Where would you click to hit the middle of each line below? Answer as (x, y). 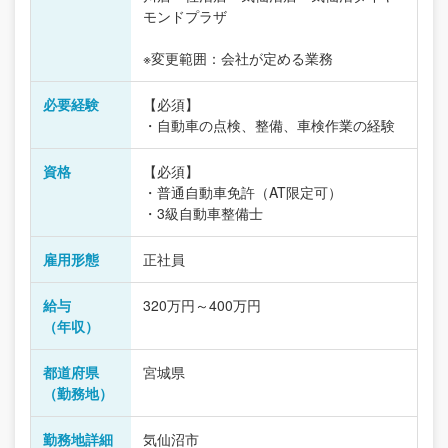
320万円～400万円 (202, 305)
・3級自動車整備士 (203, 213)
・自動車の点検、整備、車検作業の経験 (269, 125)
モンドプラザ (185, 16)
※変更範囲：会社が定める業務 (238, 58)
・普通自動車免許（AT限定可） (242, 192)
